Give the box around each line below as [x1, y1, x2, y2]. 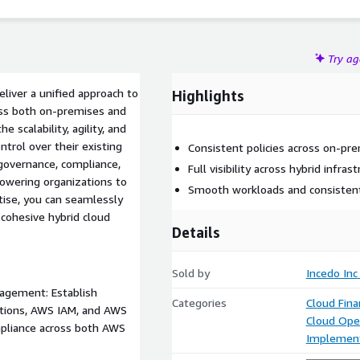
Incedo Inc [305, 266, 358, 280]
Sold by [172, 266, 210, 280]
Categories [172, 296, 227, 309]
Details [172, 223, 220, 241]
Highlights [172, 87, 244, 104]
